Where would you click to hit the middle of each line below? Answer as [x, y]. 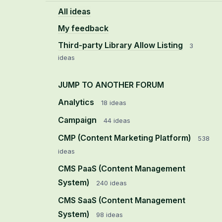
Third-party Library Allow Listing [120, 45]
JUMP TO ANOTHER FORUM [111, 85]
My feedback [83, 28]
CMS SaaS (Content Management [122, 200]
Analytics [77, 102]
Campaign [78, 120]
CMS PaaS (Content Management [122, 168]
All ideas [74, 11]
